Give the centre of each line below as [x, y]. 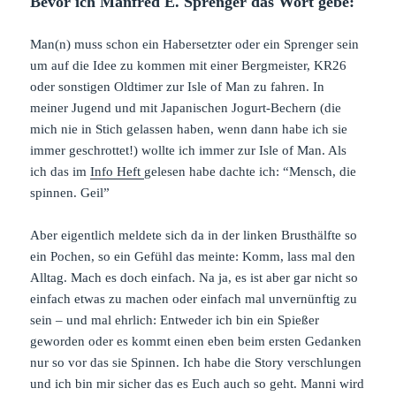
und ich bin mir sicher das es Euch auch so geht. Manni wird [198, 383]
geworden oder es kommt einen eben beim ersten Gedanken [196, 341]
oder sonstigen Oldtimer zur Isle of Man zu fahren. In [178, 86]
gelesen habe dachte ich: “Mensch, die [251, 171]
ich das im [61, 171]
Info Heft [118, 171]
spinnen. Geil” [70, 192]
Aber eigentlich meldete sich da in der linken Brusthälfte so [194, 235]
